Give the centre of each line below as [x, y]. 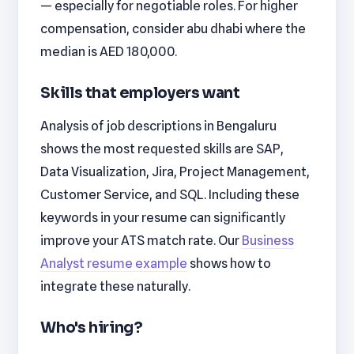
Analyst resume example [114, 264]
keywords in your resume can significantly [163, 218]
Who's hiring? [92, 327]
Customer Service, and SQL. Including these [170, 195]
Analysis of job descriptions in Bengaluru [159, 126]
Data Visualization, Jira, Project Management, [175, 172]
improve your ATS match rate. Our [141, 241]
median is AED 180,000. [109, 52]
